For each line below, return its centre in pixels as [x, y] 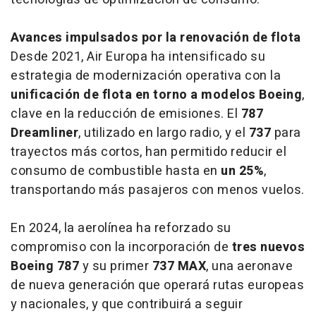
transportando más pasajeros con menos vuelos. [158, 190]
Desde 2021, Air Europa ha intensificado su [138, 56]
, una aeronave [249, 266]
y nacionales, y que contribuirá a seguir [127, 304]
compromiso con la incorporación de [121, 247]
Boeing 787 [45, 266]
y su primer [116, 266]
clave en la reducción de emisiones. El [126, 114]
